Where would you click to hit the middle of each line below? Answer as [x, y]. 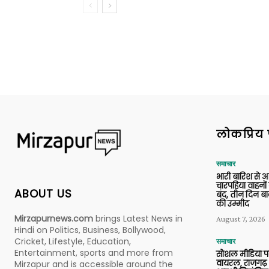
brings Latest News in [138, 218]
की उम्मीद [233, 204]
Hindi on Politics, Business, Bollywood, [90, 230]
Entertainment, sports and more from [94, 252]
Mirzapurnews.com [54, 218]
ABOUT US [43, 193]
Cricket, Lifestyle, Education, [73, 241]
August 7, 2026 [241, 219]
